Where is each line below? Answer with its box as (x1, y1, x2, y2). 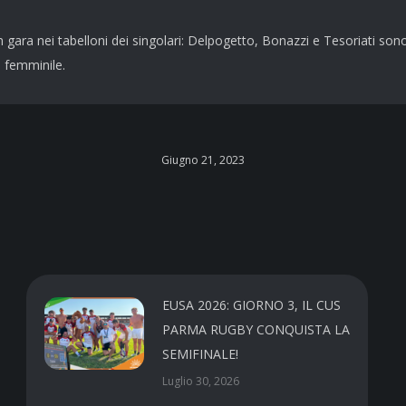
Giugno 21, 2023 (161, 151, 245, 168)
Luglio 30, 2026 (162, 372, 240, 389)
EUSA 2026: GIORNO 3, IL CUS (162, 295, 342, 314)
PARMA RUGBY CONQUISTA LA (162, 320, 351, 338)
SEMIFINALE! (162, 344, 239, 362)
